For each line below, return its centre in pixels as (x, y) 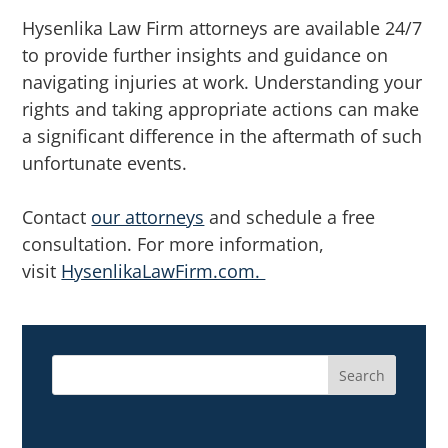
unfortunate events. (105, 163)
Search (361, 376)
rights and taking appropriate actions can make (221, 109)
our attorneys (148, 217)
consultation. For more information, (173, 244)
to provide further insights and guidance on (205, 55)
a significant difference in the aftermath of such (222, 136)
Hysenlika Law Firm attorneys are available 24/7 (222, 28)
